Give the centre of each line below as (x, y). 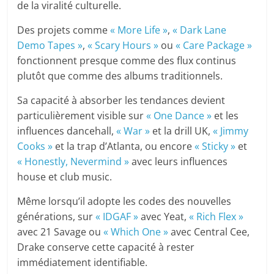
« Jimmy (231, 131)
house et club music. (65, 177)
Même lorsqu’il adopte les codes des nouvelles (124, 202)
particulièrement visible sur (82, 116)
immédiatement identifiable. (83, 263)
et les (225, 116)
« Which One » (136, 232)
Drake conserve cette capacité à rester (106, 247)
